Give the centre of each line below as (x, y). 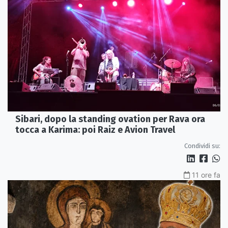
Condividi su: (202, 146)
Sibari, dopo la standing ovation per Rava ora (110, 119)
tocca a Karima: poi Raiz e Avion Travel (95, 130)
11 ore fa (206, 175)
